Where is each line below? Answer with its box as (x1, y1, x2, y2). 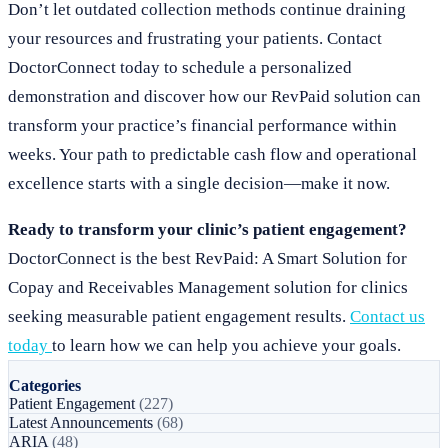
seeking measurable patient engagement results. (8, 307, 350, 326)
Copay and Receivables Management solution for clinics (8, 278, 408, 297)
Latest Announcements (9, 414, 157, 431)
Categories (9, 377, 81, 394)
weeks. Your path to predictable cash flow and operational (8, 145, 417, 164)
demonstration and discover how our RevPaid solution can (8, 87, 421, 106)
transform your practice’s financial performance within (8, 116, 397, 135)
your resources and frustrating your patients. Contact (8, 29, 382, 48)
